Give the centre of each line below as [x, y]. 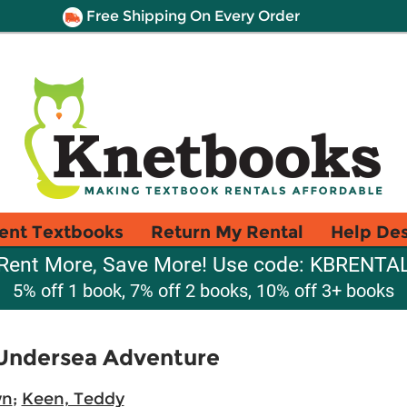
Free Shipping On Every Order [191, 16]
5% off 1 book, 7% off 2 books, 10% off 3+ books [203, 291]
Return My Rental [227, 232]
